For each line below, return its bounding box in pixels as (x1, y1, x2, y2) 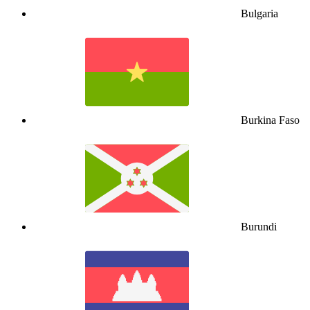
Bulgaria (241, 8, 278, 20)
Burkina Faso (241, 114, 300, 127)
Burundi (241, 221, 277, 233)
